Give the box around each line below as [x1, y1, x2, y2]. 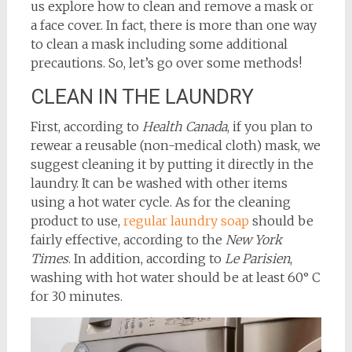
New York [225, 231, 282, 247]
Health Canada [141, 118, 227, 134]
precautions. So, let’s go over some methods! [30, 54, 302, 71]
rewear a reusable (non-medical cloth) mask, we [30, 137, 321, 153]
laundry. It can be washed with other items [30, 174, 288, 191]
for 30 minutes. [30, 288, 123, 304]
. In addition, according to [68, 250, 225, 266]
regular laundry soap [123, 212, 249, 229]
